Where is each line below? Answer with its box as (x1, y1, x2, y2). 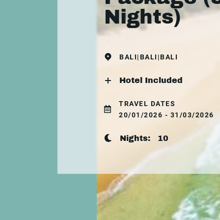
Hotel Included (119, 76, 183, 84)
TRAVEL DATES (119, 99, 175, 108)
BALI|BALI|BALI (119, 53, 178, 61)
